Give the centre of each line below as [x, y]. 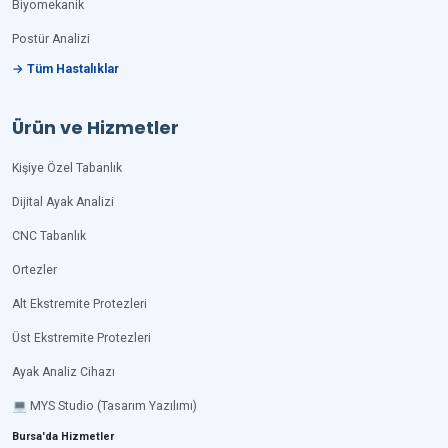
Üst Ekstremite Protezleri [81, 338]
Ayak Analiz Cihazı [63, 372]
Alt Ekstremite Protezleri [79, 304]
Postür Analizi [51, 39]
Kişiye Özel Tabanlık [67, 168]
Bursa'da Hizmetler [63, 436]
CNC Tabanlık [49, 236]
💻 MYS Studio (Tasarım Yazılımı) [104, 406]
